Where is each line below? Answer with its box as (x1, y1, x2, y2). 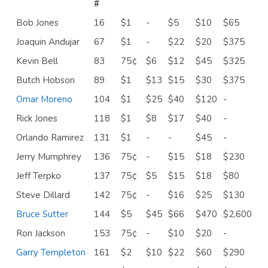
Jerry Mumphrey (16, 150, 81, 163)
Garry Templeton (16, 246, 86, 258)
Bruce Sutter (16, 208, 68, 220)
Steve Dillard (16, 188, 70, 201)
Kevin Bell (16, 54, 58, 67)
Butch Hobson (16, 74, 75, 86)
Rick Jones (16, 112, 57, 124)
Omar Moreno (16, 93, 72, 105)
